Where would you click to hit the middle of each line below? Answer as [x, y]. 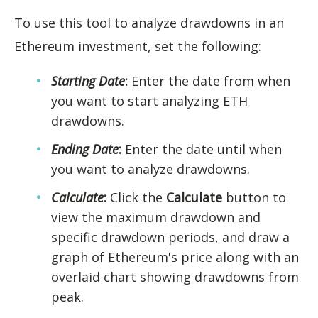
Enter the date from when [209, 81]
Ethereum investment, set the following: [138, 46]
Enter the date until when [202, 149]
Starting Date [88, 81]
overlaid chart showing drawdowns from [175, 277]
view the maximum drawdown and [156, 217]
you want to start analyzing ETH [149, 101]
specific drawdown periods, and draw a [170, 237]
